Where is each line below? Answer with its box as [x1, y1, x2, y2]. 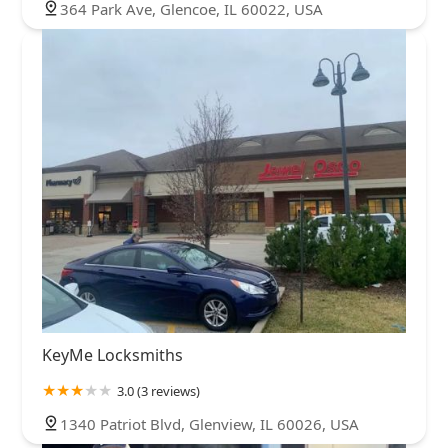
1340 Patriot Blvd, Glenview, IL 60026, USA [60, 413, 359, 434]
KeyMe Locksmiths [42, 343, 183, 366]
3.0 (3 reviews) [117, 381, 200, 400]
